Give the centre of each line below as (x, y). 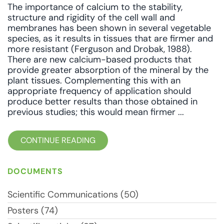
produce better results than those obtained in (102, 101)
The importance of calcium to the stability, (95, 7)
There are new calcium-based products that (99, 59)
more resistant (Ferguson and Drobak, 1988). (100, 49)
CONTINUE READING (58, 140)
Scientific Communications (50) (73, 194)
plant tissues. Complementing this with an (94, 80)
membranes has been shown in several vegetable (109, 28)
